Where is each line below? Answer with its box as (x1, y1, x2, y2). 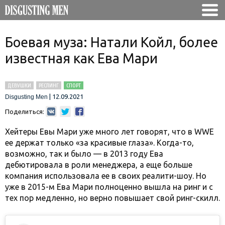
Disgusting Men (5, 93, 48, 100)
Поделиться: (5, 108, 44, 115)
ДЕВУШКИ (8, 82, 31, 89)
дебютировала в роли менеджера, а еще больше (5, 160, 192, 169)
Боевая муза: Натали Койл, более (5, 35, 218, 50)
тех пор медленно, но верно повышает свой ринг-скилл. (5, 193, 220, 202)
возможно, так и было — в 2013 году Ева (5, 149, 163, 158)
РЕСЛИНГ (39, 82, 59, 89)
